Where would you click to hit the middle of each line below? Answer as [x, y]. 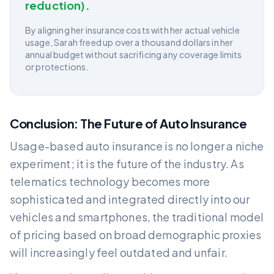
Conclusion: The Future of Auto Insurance [128, 124]
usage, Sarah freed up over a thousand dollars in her [129, 43]
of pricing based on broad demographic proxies [136, 235]
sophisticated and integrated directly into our [130, 199]
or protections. [57, 67]
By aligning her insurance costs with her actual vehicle [132, 30]
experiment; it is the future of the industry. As [127, 164]
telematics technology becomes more [110, 182]
